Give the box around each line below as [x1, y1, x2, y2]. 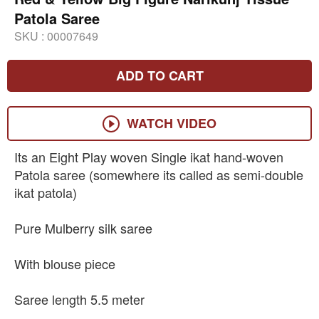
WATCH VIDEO [127, 114, 216, 133]
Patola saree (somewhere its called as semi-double [14, 165, 303, 184]
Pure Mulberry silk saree [14, 219, 152, 238]
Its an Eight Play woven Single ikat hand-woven [14, 147, 283, 167]
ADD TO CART [115, 66, 204, 85]
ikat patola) [14, 183, 77, 202]
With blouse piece [14, 254, 115, 273]
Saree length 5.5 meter [14, 290, 145, 309]
